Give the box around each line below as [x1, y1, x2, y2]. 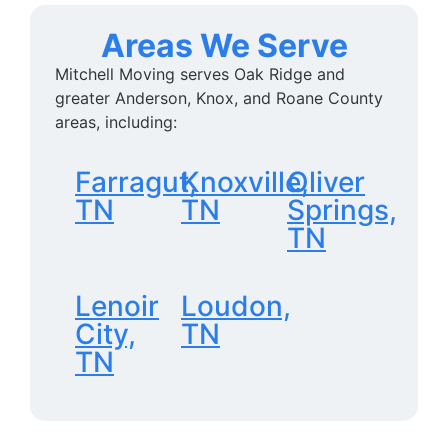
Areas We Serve [100, 25, 348, 65]
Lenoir [75, 289, 159, 324]
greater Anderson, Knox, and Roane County [55, 87, 383, 108]
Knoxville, [181, 165, 309, 200]
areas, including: [55, 111, 177, 132]
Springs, [287, 193, 397, 228]
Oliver [287, 165, 365, 200]
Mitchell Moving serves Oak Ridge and [55, 63, 345, 84]
